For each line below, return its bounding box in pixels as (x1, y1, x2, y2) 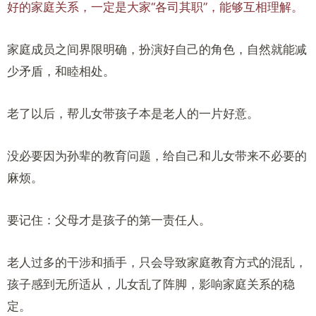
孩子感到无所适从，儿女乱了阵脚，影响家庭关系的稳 (7, 277, 295, 291)
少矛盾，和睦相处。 (7, 64, 115, 78)
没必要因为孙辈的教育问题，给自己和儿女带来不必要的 (7, 149, 307, 163)
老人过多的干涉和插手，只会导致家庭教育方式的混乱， (7, 255, 307, 269)
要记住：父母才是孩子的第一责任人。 (7, 213, 211, 227)
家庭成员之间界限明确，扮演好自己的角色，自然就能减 (7, 42, 307, 56)
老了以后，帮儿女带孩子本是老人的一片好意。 (7, 107, 259, 121)
